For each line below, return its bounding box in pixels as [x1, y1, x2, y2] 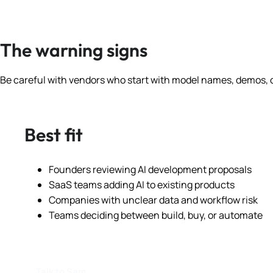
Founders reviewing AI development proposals [49, 163, 252, 177]
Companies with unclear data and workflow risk [49, 193, 258, 207]
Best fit [24, 123, 83, 147]
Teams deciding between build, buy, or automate [49, 208, 263, 222]
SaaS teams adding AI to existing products [49, 178, 235, 192]
